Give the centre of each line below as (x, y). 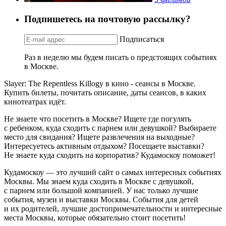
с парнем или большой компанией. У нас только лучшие (101, 190)
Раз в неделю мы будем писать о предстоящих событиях (121, 57)
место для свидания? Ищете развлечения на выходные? (99, 137)
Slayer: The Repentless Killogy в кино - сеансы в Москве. (100, 83)
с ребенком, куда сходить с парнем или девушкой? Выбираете (110, 128)
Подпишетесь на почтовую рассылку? (107, 19)
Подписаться (142, 39)
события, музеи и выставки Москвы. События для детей (101, 199)
